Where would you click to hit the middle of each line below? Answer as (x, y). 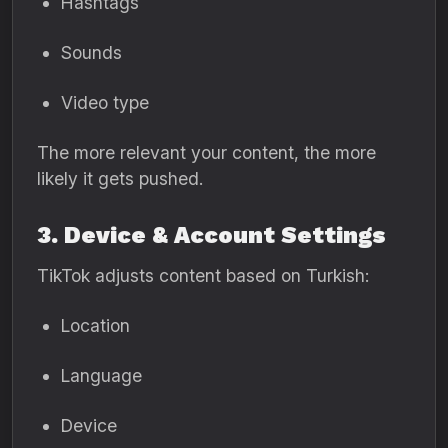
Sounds (91, 52)
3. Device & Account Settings (211, 235)
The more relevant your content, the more (206, 152)
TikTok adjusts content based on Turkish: (203, 275)
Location (95, 325)
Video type (105, 102)
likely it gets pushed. (120, 178)
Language (101, 375)
